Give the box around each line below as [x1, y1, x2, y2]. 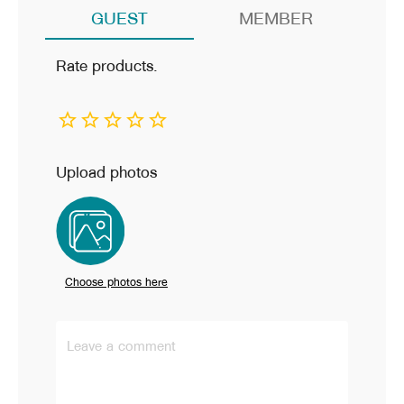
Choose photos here [65, 271, 168, 292]
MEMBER [239, 3, 314, 33]
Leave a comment [67, 334, 176, 358]
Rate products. [56, 52, 158, 80]
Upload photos [56, 159, 157, 187]
